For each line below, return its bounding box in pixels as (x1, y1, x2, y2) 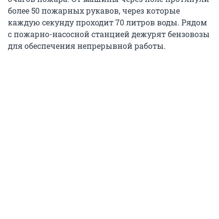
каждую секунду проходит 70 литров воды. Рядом (8, 17, 207, 28)
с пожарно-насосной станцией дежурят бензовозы (8, 29, 210, 40)
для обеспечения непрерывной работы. (8, 41, 166, 51)
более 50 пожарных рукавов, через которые (8, 5, 180, 16)
